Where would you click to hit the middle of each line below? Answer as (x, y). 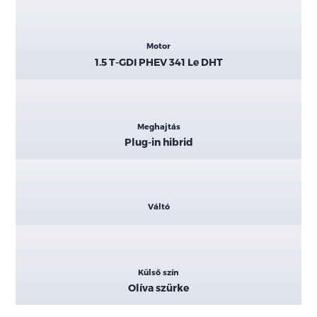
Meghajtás (158, 126)
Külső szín (158, 272)
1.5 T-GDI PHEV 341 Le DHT (158, 62)
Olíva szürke (158, 288)
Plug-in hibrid (158, 142)
